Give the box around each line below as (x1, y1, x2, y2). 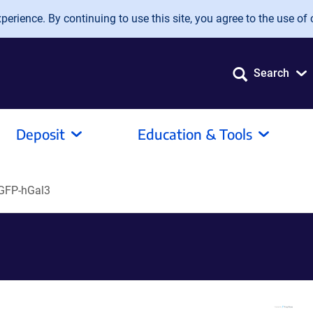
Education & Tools (138, 125, 252, 143)
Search (254, 66, 289, 80)
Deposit (16, 125, 65, 143)
